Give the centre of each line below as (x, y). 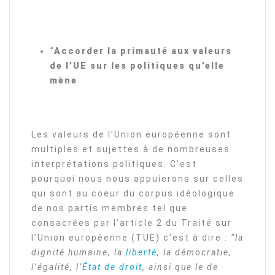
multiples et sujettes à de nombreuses (131, 149)
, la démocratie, (195, 252)
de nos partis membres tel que (110, 208)
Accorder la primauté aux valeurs (143, 51)
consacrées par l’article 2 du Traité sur (132, 223)
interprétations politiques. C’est (114, 164)
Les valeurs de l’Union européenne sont (131, 134)
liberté (141, 252)
